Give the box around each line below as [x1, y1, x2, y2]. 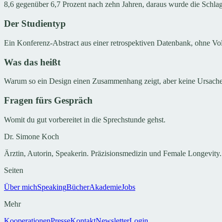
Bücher [66, 182, 89, 191]
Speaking [37, 182, 66, 191]
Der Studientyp [4, 18, 66, 29]
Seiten [4, 166, 23, 174]
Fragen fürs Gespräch [4, 95, 93, 106]
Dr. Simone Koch [4, 132, 59, 141]
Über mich [4, 182, 37, 191]
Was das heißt [4, 56, 60, 67]
